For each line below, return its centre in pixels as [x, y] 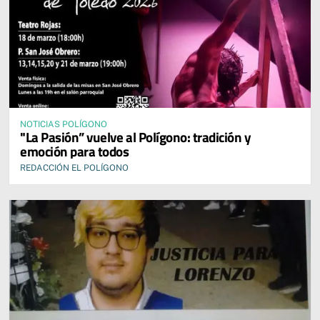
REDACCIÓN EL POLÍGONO [74, 168]
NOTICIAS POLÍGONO [64, 125]
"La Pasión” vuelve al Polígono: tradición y [136, 137]
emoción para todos [75, 151]
